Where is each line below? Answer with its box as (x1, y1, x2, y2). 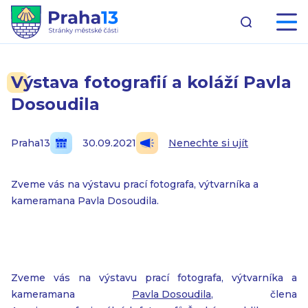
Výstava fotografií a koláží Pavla (11, 72, 291, 92)
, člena (211, 288, 297, 300)
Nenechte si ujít (168, 137, 248, 149)
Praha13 (11, 137, 50, 149)
